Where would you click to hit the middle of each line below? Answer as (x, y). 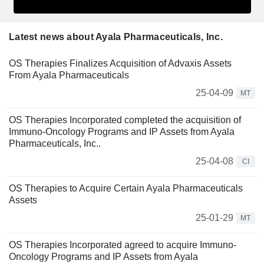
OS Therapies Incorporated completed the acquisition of (125, 120)
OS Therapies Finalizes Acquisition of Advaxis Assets (120, 63)
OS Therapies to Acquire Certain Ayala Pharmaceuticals (126, 188)
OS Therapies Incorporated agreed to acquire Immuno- (123, 245)
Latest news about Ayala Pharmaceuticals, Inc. (116, 37)
